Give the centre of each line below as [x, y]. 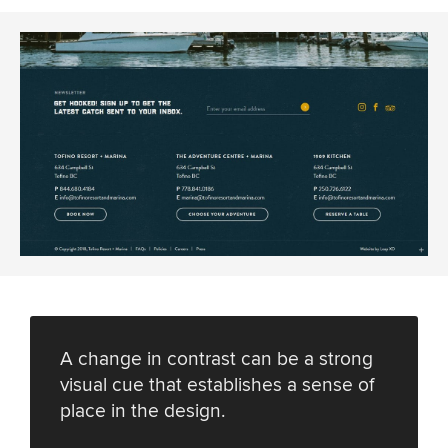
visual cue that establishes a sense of [217, 384]
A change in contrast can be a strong [216, 358]
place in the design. [142, 410]
